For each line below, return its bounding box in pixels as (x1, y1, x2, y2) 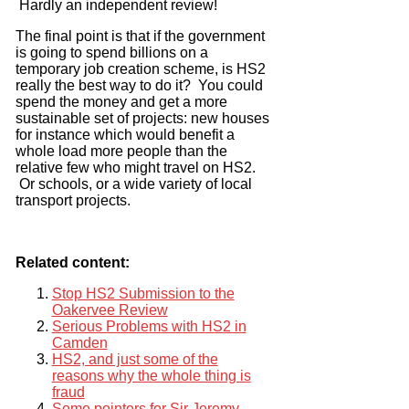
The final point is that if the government (15, 27, 265, 44)
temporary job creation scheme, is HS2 (15, 60, 266, 77)
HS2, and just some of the (51, 351, 218, 367)
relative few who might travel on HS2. (15, 159, 256, 175)
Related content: (15, 254, 130, 270)
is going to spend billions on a (15, 44, 208, 60)
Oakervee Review (51, 301, 168, 318)
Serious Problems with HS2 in (51, 318, 246, 334)
